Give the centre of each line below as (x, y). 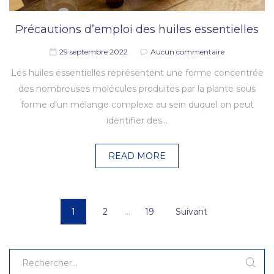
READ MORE (137, 156)
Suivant (191, 212)
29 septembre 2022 (94, 52)
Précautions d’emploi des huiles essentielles (137, 30)
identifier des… (137, 121)
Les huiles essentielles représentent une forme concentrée (137, 73)
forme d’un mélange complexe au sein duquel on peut (137, 105)
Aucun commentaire (187, 52)
